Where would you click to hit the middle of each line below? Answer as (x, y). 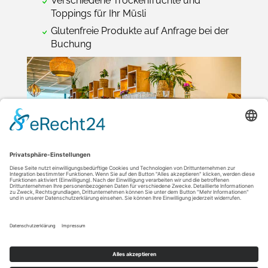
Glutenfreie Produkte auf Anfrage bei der (140, 31)
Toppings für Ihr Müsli (98, 14)
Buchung (71, 44)
